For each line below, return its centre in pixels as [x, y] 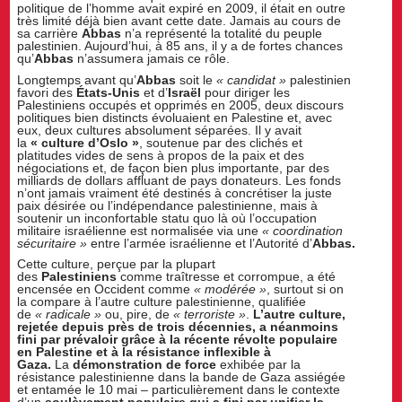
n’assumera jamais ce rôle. [152, 58]
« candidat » [250, 79]
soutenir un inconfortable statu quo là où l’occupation [167, 218]
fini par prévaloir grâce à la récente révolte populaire [178, 340]
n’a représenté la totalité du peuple [222, 33]
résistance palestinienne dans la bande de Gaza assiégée [182, 377]
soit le [195, 79]
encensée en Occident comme [106, 289]
